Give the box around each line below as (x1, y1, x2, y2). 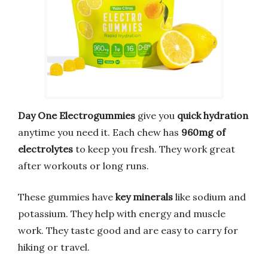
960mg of (181, 126, 226, 139)
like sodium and (173, 191, 246, 203)
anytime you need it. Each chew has (18, 126, 181, 139)
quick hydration (177, 109, 248, 122)
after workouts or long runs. (18, 160, 149, 172)
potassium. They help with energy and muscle (18, 208, 226, 220)
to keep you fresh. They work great (73, 143, 235, 156)
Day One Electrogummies (18, 109, 135, 122)
